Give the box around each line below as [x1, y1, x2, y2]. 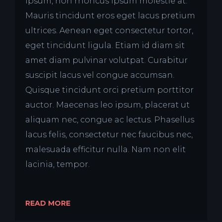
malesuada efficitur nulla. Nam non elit [25, 145, 186, 155]
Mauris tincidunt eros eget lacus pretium [25, 11, 195, 21]
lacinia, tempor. [25, 160, 90, 169]
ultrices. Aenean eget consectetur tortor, [25, 26, 193, 36]
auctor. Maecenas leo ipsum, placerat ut [25, 100, 190, 110]
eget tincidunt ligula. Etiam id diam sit [25, 41, 185, 51]
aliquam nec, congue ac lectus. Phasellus [25, 115, 194, 125]
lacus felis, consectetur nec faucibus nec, [25, 130, 193, 140]
